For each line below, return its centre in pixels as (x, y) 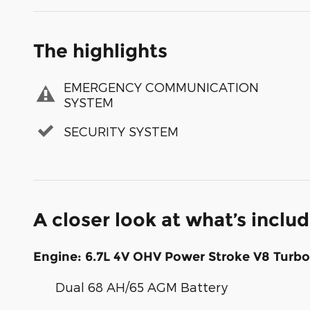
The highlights (100, 51)
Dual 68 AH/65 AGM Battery (142, 287)
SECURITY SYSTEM (121, 131)
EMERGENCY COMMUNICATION (161, 86)
